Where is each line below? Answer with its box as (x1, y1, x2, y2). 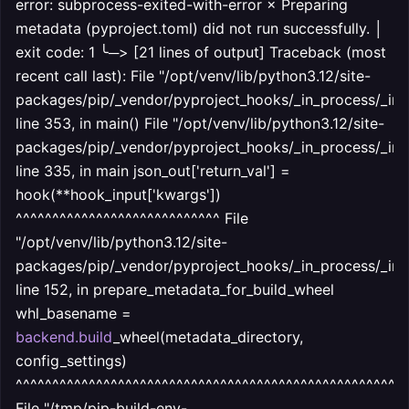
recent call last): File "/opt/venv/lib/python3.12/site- (16, 67, 371, 85)
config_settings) (16, 351, 127, 370)
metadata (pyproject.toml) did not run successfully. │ (16, 19, 383, 37)
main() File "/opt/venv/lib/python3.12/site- (96, 114, 384, 132)
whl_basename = (16, 304, 131, 322)
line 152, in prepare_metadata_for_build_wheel (16, 280, 334, 299)
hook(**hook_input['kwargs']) (16, 185, 221, 204)
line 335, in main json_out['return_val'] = (16, 162, 290, 180)
